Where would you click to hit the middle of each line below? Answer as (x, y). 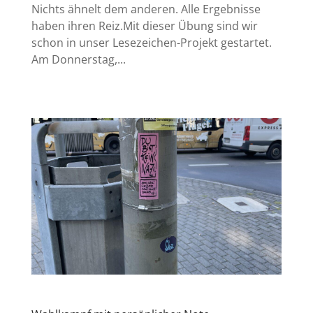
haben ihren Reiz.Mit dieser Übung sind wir (144, 26)
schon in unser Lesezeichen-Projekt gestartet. (151, 43)
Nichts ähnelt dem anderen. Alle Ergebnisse (146, 9)
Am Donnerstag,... (78, 60)
